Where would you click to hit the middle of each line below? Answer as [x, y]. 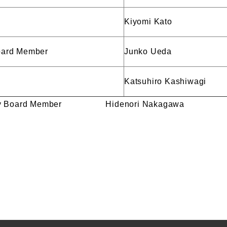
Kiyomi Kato [148, 22]
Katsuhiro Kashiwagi [165, 81]
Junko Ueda [148, 51]
